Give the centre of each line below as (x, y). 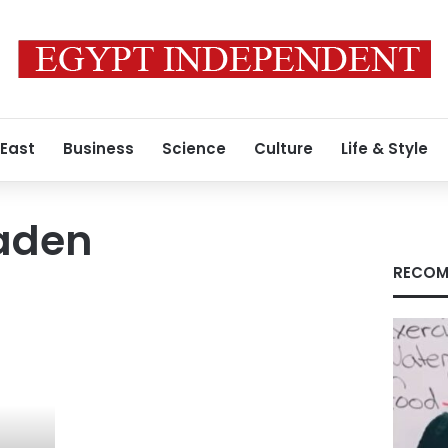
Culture (283, 148)
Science (194, 148)
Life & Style (384, 148)
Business (98, 148)
